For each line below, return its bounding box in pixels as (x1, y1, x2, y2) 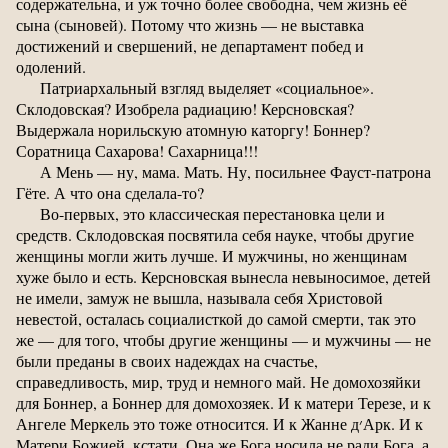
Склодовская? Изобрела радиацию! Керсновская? (16, 97, 354, 119)
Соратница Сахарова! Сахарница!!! (16, 139, 258, 161)
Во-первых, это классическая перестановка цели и (40, 202, 385, 224)
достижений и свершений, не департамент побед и (16, 34, 364, 56)
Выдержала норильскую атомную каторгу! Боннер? (16, 118, 370, 140)
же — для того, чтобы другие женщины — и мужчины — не (16, 328, 431, 350)
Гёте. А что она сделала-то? (16, 181, 204, 203)
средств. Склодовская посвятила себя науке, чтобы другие (16, 223, 414, 245)
